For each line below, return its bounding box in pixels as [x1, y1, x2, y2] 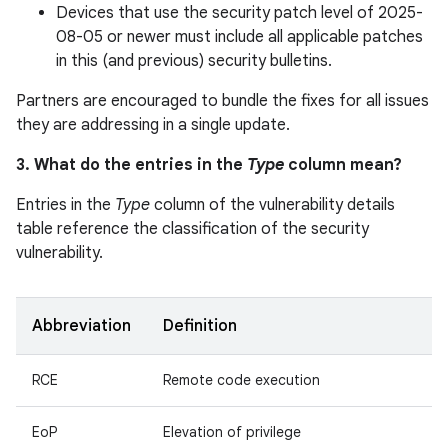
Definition [163, 316, 237, 336]
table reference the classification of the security [16, 219, 369, 239]
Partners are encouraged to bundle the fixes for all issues [16, 91, 429, 111]
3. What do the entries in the [16, 155, 247, 175]
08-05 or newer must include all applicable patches [56, 27, 423, 47]
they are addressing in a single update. [16, 115, 290, 135]
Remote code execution [163, 371, 320, 389]
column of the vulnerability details [150, 195, 395, 215]
